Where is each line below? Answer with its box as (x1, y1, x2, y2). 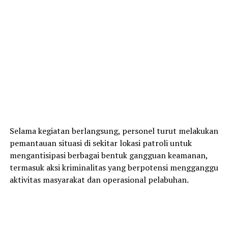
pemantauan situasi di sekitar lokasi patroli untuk (9, 137, 192, 149)
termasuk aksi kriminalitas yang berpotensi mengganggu (9, 161, 218, 173)
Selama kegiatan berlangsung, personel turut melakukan (9, 125, 218, 136)
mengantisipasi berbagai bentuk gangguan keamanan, (9, 149, 208, 161)
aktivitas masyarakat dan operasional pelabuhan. (9, 174, 189, 185)
